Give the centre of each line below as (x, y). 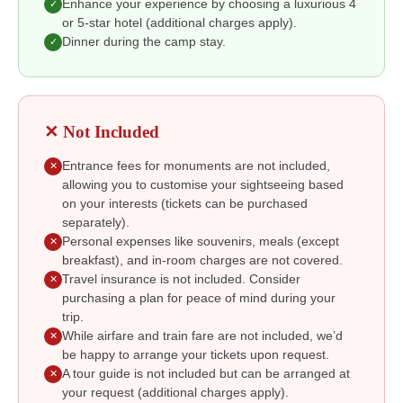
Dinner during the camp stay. (144, 41)
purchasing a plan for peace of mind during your (199, 298)
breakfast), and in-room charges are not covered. (202, 260)
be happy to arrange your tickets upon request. (196, 354)
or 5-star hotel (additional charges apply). (179, 22)
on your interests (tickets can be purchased (185, 203)
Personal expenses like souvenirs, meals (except (201, 241)
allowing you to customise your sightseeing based (203, 184)
